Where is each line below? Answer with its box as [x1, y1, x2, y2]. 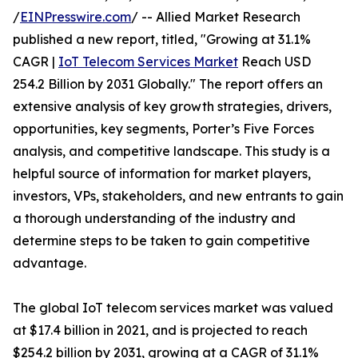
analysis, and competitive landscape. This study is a [13, 143, 330, 159]
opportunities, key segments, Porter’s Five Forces [13, 121, 314, 137]
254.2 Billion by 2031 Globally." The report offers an [13, 76, 323, 92]
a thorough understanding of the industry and [13, 210, 296, 226]
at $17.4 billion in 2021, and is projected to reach [13, 322, 308, 338]
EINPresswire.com [20, 9, 131, 25]
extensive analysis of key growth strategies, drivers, [13, 98, 332, 114]
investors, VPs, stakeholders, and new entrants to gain [13, 188, 344, 204]
